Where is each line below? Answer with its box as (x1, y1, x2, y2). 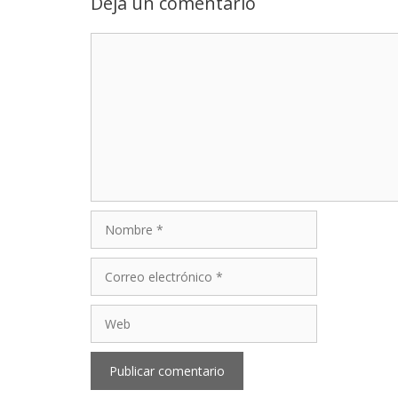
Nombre (90, 210, 138, 227)
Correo (90, 257, 130, 275)
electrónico (90, 275, 154, 293)
